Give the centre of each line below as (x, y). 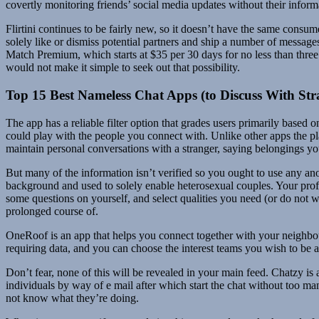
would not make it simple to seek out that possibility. (123, 68)
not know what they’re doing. (72, 298)
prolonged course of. (52, 211)
